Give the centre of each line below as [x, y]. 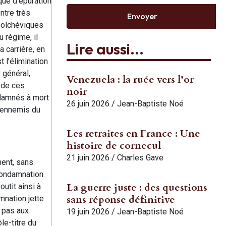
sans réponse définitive [121, 199]
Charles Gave [140, 157]
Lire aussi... [105, 49]
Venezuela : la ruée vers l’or [130, 79]
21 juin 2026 [88, 157]
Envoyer [142, 16]
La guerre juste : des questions [137, 187]
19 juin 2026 [88, 211]
